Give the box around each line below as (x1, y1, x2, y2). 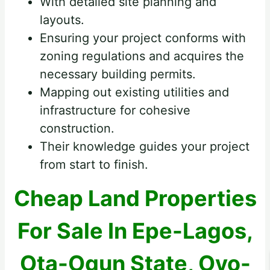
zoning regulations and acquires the (40, 48, 245, 63)
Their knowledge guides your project (40, 139, 250, 154)
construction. (40, 121, 115, 136)
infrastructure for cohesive (40, 102, 191, 118)
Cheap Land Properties (13, 185, 257, 212)
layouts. (40, 12, 85, 27)
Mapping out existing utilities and (40, 84, 230, 99)
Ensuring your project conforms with (40, 30, 246, 45)
